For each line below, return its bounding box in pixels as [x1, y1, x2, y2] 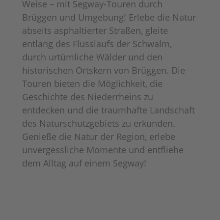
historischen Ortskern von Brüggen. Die [22, 64, 185, 76]
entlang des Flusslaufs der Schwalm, [22, 38, 172, 50]
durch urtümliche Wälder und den [22, 51, 163, 63]
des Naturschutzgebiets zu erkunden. [22, 117, 175, 129]
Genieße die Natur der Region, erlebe [22, 131, 175, 142]
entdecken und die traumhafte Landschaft [22, 104, 195, 116]
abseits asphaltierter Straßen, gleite [22, 25, 168, 36]
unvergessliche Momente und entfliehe [22, 144, 184, 156]
